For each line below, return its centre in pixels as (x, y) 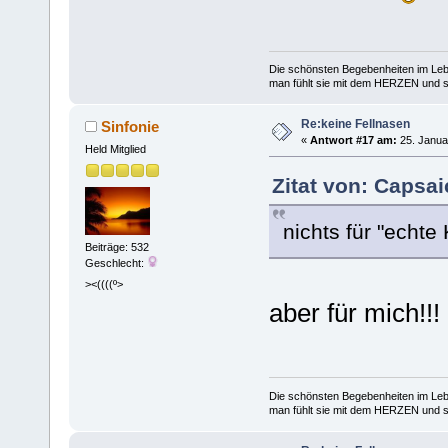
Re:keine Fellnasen (355, 124)
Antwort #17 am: (353, 140)
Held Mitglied (115, 149)
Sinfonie (130, 127)
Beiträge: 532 (116, 246)
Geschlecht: (115, 262)
